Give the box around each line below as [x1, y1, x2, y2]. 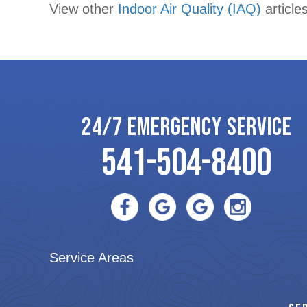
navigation [49, 10, 151, 33]
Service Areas [49, 249, 134, 265]
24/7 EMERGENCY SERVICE [81, 112, 292, 143]
